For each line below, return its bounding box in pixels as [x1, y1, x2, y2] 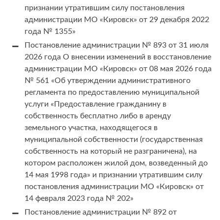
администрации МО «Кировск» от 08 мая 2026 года [25, 65, 212, 73]
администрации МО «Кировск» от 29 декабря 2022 [25, 16, 209, 24]
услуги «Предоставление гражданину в [25, 100, 166, 109]
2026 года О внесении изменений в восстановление [25, 53, 211, 61]
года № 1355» [25, 27, 76, 36]
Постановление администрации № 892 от [25, 208, 177, 217]
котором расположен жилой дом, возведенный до [25, 159, 208, 167]
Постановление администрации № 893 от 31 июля [25, 41, 209, 50]
